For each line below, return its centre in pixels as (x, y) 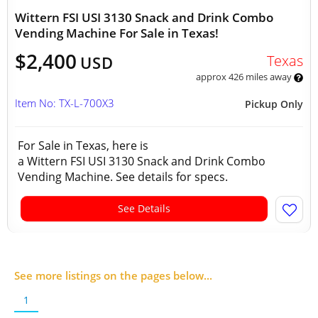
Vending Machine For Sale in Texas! (117, 33)
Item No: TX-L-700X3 (65, 103)
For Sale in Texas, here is (83, 146)
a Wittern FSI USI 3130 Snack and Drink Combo (142, 161)
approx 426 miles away (245, 77)
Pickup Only (274, 104)
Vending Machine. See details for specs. (126, 177)
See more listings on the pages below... (113, 275)
